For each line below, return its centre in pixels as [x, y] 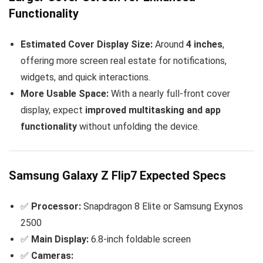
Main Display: [60, 239]
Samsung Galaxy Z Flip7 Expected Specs [117, 175]
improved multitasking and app [153, 110]
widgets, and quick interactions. [85, 77]
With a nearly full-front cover [169, 94]
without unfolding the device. [138, 127]
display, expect [53, 110]
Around [169, 44]
